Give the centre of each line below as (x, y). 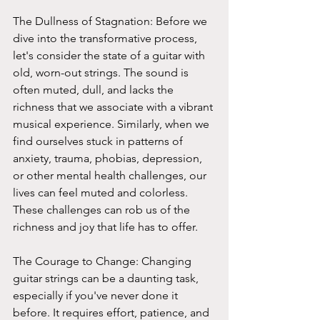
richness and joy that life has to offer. (105, 226)
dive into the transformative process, (106, 38)
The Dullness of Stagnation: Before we (111, 21)
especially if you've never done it (97, 295)
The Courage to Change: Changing (104, 261)
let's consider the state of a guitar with (110, 55)
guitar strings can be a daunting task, (107, 278)
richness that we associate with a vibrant (114, 106)
